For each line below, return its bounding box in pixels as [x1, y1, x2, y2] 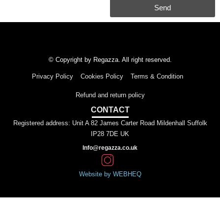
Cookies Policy [81, 73, 123, 81]
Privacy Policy [32, 73, 73, 81]
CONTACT [90, 106, 130, 114]
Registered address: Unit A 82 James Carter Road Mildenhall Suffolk [13, 119, 207, 127]
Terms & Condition [131, 73, 183, 81]
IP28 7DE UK [91, 130, 129, 138]
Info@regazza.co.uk [82, 144, 137, 151]
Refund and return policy [75, 91, 145, 99]
